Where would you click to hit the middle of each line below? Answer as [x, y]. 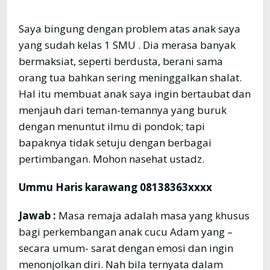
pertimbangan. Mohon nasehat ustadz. [111, 159]
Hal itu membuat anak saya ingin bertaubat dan [135, 94]
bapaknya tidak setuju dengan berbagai [115, 143]
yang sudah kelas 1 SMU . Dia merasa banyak [127, 45]
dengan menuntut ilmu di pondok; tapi [112, 127]
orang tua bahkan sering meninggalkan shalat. [130, 78]
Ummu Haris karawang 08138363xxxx [115, 187]
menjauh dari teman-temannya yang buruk [123, 110]
